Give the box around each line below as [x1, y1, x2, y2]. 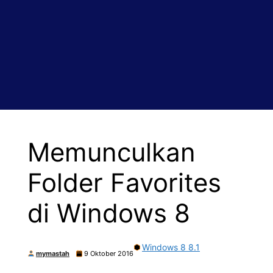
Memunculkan [27, 136, 196, 168]
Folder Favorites [27, 167, 221, 198]
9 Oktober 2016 [84, 249, 133, 258]
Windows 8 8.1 [142, 242, 200, 252]
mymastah [36, 249, 69, 258]
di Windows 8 [27, 197, 190, 229]
